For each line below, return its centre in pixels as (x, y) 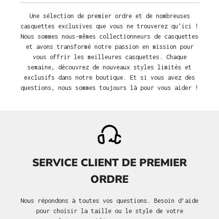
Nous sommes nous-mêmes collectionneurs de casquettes (109, 37)
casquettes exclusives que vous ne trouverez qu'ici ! (109, 26)
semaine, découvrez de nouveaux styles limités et (109, 67)
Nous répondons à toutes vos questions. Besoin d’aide (109, 201)
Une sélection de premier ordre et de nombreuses (109, 16)
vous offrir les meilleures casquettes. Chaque (109, 57)
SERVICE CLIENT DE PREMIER (109, 163)
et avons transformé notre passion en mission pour (109, 47)
